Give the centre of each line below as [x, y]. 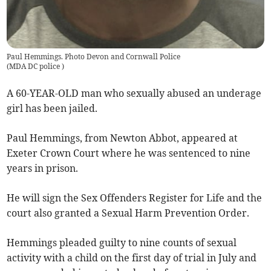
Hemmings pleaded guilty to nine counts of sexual [122, 242]
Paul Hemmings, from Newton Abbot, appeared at [122, 138]
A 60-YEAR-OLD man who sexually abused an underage [134, 93]
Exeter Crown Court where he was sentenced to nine [129, 153]
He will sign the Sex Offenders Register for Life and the [135, 198]
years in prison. [44, 168]
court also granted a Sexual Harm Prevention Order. [128, 213]
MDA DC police [36, 66]
